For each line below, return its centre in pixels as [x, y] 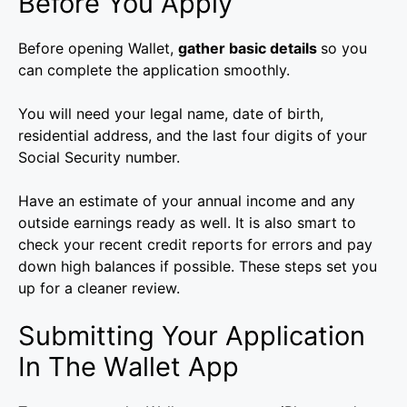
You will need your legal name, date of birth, [171, 114]
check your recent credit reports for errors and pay [195, 245]
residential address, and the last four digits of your [193, 136]
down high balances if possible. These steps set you [198, 267]
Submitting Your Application [192, 336]
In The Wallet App [129, 367]
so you [344, 49]
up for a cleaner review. [99, 288]
